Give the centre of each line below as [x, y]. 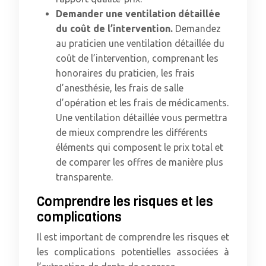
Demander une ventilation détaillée [138, 14]
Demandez [198, 28]
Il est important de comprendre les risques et [133, 237]
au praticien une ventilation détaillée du [140, 43]
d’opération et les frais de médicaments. [142, 103]
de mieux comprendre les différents [132, 132]
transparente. [84, 177]
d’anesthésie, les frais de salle [120, 88]
